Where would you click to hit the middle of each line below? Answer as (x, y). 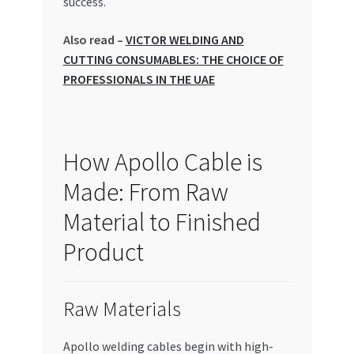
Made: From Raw (145, 192)
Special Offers (49, 11)
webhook (38, 179)
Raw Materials (122, 309)
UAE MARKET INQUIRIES (79, 137)
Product (103, 252)
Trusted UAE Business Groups (91, 95)
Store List (39, 53)
